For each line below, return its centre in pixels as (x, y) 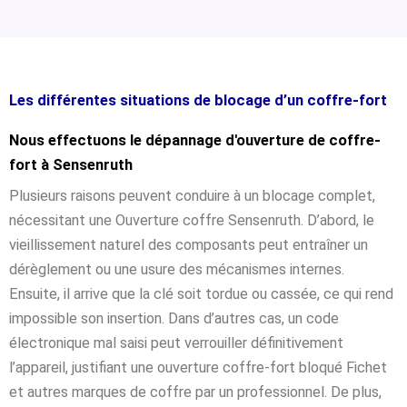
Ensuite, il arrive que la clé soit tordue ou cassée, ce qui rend (201, 293)
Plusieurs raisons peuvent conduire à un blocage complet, (192, 195)
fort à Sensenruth (71, 164)
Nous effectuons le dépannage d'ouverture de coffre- (195, 140)
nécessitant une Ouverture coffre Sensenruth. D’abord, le (192, 220)
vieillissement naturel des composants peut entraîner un (189, 244)
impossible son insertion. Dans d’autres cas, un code (174, 318)
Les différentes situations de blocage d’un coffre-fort (198, 100)
